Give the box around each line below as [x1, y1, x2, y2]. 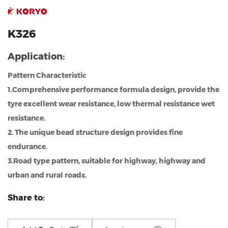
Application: [8, 50, 65, 62]
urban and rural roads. [8, 170, 93, 180]
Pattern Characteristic [8, 70, 93, 80]
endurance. [8, 141, 53, 151]
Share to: [8, 193, 45, 203]
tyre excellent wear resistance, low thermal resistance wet [8, 99, 215, 108]
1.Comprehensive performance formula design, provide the [8, 84, 219, 94]
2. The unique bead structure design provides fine [8, 127, 183, 137]
